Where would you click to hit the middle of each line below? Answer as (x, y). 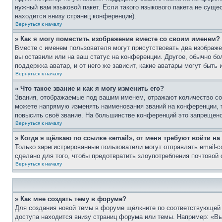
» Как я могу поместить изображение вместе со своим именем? (117, 39)
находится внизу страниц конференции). (76, 16)
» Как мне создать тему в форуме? (71, 199)
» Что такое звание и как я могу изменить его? (89, 88)
